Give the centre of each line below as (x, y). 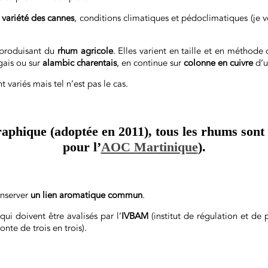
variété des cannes (38, 18)
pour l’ (82, 147)
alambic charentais (80, 63)
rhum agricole (85, 51)
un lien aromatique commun (86, 195)
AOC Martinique (149, 147)
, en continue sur (150, 63)
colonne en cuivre (218, 63)
